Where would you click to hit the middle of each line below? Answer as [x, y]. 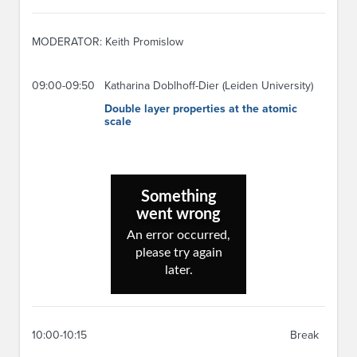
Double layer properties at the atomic [201, 109]
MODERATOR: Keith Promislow [108, 41]
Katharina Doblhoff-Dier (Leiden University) [209, 86]
